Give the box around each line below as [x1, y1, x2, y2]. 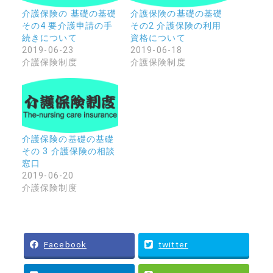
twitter [158, 239, 188, 249]
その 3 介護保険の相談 [21, 146, 116, 156]
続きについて [21, 33, 77, 43]
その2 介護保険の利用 [130, 21, 222, 31]
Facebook [44, 239, 87, 249]
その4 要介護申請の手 [21, 21, 113, 31]
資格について [130, 33, 186, 43]
